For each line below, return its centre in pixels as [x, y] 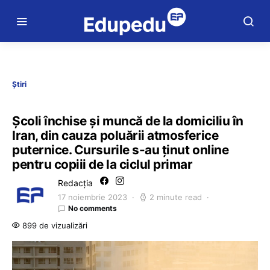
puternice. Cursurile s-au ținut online [121, 150]
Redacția [75, 183]
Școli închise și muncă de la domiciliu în [128, 121]
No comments [93, 208]
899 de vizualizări [54, 225]
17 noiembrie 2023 [93, 197]
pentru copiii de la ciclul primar [102, 164]
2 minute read [176, 197]
